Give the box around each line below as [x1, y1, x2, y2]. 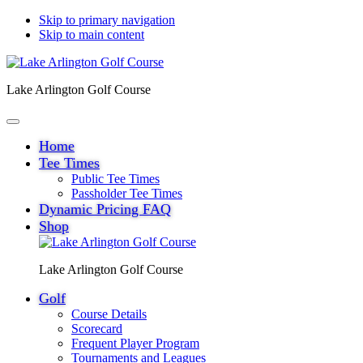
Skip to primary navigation [39, 13, 175, 27]
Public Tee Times [71, 172, 160, 186]
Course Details [71, 307, 147, 321]
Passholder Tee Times [71, 186, 182, 200]
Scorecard [71, 322, 122, 335]
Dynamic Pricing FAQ [39, 201, 171, 217]
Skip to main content [39, 28, 144, 41]
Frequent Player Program [71, 336, 199, 350]
